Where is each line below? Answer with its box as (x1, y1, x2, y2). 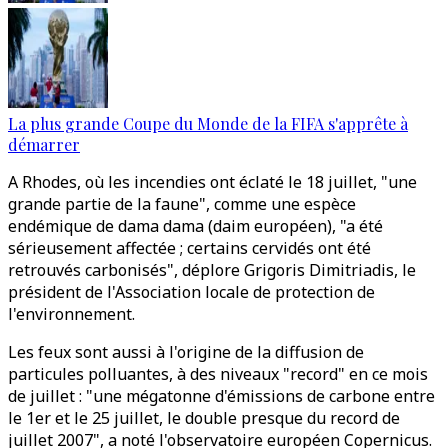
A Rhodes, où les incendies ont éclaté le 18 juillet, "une (8, 171, 417, 193)
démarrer (8, 134, 80, 155)
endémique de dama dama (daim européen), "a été (8, 215, 383, 237)
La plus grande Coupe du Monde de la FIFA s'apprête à (8, 113, 408, 134)
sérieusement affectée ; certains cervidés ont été (8, 237, 371, 259)
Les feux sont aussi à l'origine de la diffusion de (8, 341, 364, 363)
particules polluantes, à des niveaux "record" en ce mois (8, 363, 428, 385)
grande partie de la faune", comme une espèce (8, 193, 356, 215)
